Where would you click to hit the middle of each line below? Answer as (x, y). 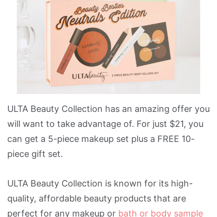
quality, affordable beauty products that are (97, 198)
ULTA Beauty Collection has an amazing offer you (108, 109)
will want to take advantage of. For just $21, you (105, 124)
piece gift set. (35, 154)
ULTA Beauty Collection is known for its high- (100, 183)
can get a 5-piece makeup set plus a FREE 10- (101, 139)
